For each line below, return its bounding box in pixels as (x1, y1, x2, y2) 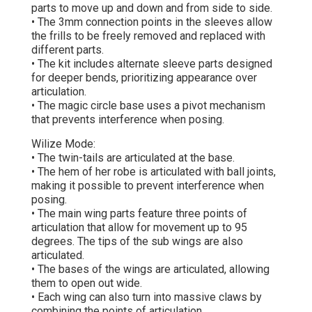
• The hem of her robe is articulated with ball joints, (31, 164, 276, 178)
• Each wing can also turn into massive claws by (31, 290, 262, 304)
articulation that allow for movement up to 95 (31, 220, 247, 234)
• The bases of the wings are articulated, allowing (31, 262, 270, 276)
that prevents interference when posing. (31, 113, 224, 127)
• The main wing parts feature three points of (31, 206, 247, 220)
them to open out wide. (31, 276, 142, 290)
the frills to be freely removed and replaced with (31, 29, 265, 43)
